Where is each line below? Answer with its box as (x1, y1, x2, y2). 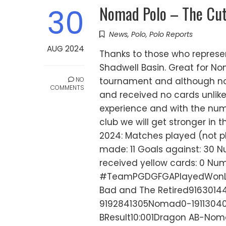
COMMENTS (50, 83, 84, 92)
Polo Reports (149, 29, 193, 40)
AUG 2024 (47, 43, 84, 54)
